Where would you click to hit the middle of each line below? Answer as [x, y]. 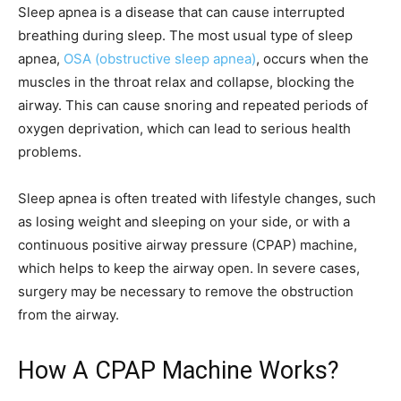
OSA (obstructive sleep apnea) [160, 58]
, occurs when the [312, 58]
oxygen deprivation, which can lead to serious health [184, 128]
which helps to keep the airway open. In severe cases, [189, 268]
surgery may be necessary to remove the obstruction [186, 291]
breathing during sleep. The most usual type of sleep [185, 35]
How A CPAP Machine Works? [179, 370]
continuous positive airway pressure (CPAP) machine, [188, 244]
